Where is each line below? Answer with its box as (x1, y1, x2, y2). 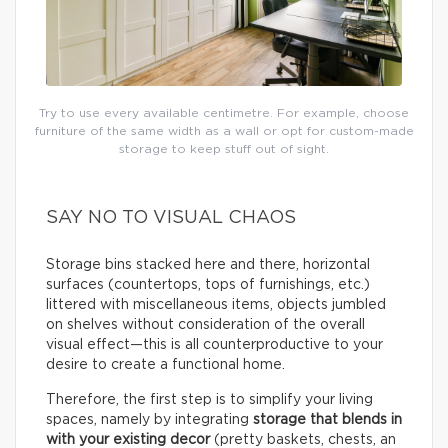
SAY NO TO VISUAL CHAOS (46, 208, 301, 227)
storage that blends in (253, 412, 402, 427)
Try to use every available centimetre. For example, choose (39, 106, 409, 119)
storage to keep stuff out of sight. (119, 142, 329, 155)
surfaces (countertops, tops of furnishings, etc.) (46, 277, 370, 292)
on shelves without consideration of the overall (46, 317, 365, 332)
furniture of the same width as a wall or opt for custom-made (34, 124, 414, 137)
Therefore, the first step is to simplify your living (46, 392, 373, 407)
